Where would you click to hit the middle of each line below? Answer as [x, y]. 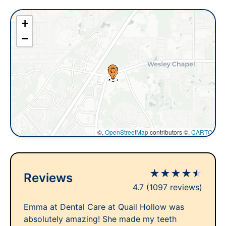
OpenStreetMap [127, 132]
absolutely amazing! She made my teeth [100, 219]
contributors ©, [170, 132]
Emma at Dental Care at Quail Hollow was [104, 207]
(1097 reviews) [174, 187]
